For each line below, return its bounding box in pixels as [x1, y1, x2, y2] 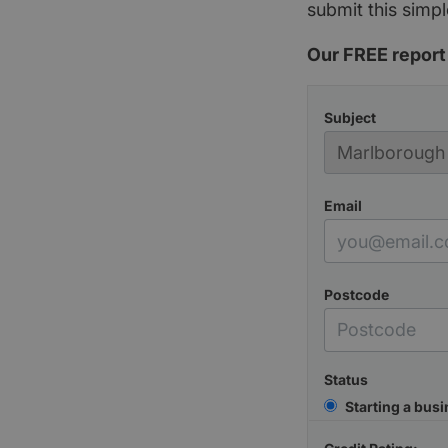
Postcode [324, 286, 389, 304]
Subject [324, 108, 376, 126]
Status [324, 370, 368, 388]
